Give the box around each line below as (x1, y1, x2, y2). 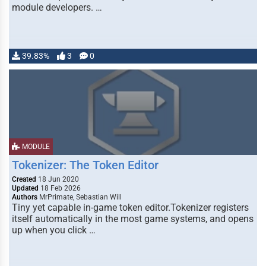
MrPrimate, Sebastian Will (37, 193, 122, 201)
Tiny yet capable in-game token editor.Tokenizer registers (12, 202, 249, 213)
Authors (12, 193, 37, 201)
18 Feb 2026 (39, 184, 81, 192)
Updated (12, 184, 39, 192)
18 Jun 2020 (36, 175, 79, 183)
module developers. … (12, 2, 102, 13)
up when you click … (12, 224, 96, 236)
